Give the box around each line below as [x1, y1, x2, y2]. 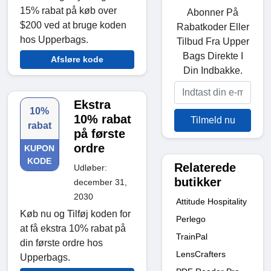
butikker [174, 175, 221, 189]
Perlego [176, 214, 206, 224]
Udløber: [73, 163, 107, 173]
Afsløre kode [51, 54, 103, 65]
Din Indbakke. [183, 65, 243, 76]
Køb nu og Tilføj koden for [20, 209, 131, 220]
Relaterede [174, 160, 236, 174]
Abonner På [187, 7, 238, 18]
